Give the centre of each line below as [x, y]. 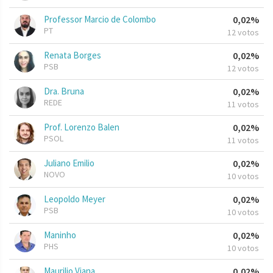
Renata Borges [73, 55]
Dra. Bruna [64, 91]
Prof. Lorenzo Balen [82, 127]
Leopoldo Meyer [75, 199]
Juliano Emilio [69, 163]
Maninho [60, 235]
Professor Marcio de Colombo [100, 19]
